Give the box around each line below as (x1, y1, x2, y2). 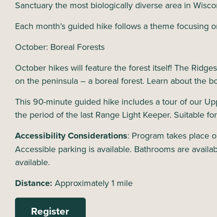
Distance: (15, 176, 55, 189)
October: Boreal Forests (15, 40, 105, 53)
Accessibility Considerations (15, 129, 127, 142)
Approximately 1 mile (54, 176, 133, 189)
